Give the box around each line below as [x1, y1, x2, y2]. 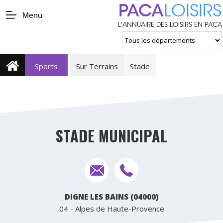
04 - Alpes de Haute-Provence [59, 204, 164, 214]
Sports [35, 61, 58, 71]
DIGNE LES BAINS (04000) [65, 192, 158, 202]
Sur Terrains [76, 61, 118, 71]
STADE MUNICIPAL [56, 124, 167, 147]
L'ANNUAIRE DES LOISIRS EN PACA [118, 20, 222, 29]
